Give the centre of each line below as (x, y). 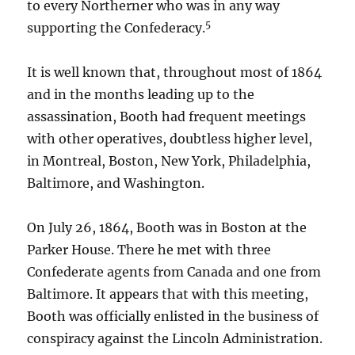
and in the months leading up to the (141, 94)
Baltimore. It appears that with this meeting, (168, 294)
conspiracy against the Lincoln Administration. (175, 338)
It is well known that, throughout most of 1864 (175, 72)
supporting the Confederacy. (116, 28)
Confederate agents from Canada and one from (174, 272)
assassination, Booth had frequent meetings (167, 116)
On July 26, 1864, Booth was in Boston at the (167, 227)
